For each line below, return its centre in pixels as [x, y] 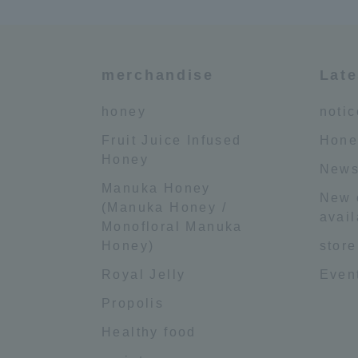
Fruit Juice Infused [172, 140]
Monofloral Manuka [172, 226]
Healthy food [149, 332]
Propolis [133, 303]
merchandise [158, 75]
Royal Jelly [144, 274]
